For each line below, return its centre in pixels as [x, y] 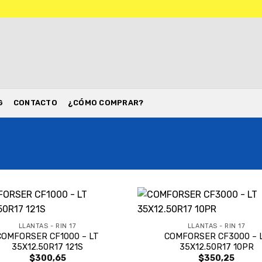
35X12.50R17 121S [48, 247]
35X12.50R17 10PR [216, 247]
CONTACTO [35, 103]
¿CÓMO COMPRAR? [106, 103]
